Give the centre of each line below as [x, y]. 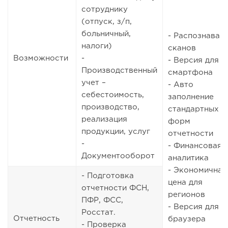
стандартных [193, 109]
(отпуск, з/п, [107, 22]
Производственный [119, 71]
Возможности [41, 59]
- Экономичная [197, 170]
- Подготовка [108, 176]
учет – [94, 83]
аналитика [188, 158]
